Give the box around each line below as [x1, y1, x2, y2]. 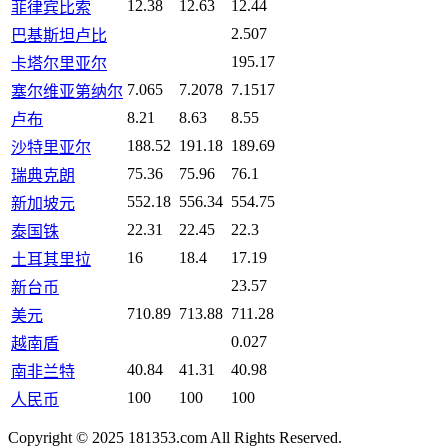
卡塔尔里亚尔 [11, 55, 107, 73]
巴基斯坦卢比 [11, 27, 107, 45]
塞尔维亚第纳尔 [11, 83, 123, 101]
